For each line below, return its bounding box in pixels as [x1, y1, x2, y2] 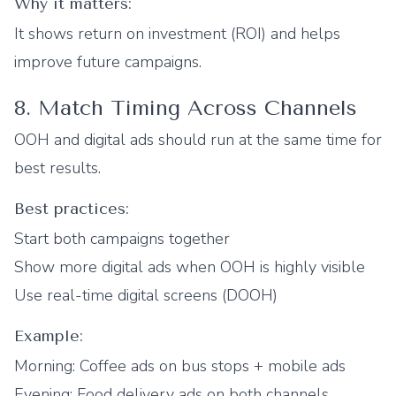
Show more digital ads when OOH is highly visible [14, 256, 365, 278]
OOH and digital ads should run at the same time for [14, 129, 382, 150]
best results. [14, 157, 101, 179]
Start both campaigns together [14, 228, 230, 249]
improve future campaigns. [14, 51, 202, 72]
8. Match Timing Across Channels [14, 95, 357, 120]
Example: [14, 326, 83, 346]
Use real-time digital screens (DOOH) [14, 285, 278, 306]
